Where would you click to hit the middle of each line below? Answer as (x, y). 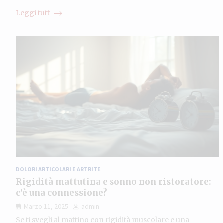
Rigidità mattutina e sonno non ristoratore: (113, 181)
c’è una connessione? (61, 192)
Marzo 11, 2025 (46, 206)
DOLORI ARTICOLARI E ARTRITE (58, 169)
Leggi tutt (34, 13)
